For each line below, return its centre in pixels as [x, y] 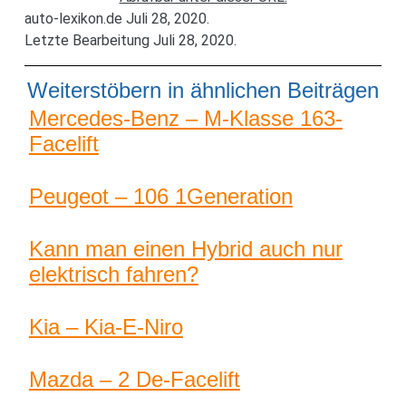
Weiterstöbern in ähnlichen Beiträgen [203, 90]
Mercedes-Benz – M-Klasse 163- [185, 118]
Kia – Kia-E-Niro [106, 326]
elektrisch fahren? [113, 274]
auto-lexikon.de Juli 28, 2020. [116, 18]
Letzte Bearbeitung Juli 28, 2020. [130, 40]
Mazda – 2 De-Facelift [134, 379]
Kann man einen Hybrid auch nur [185, 248]
